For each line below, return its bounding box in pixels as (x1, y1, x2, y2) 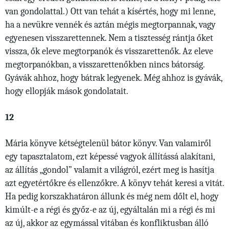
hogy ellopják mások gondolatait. (5, 86, 128, 97)
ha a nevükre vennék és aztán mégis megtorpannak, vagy (5, 19, 216, 30)
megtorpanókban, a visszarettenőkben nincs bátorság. (5, 59, 204, 70)
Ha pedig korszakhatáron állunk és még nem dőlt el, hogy (5, 191, 219, 202)
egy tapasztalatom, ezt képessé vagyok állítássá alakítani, (5, 151, 215, 162)
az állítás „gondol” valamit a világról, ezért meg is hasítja (5, 165, 214, 175)
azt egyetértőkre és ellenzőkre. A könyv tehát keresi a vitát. (5, 178, 224, 189)
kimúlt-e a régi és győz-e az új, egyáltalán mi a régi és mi (5, 204, 215, 215)
